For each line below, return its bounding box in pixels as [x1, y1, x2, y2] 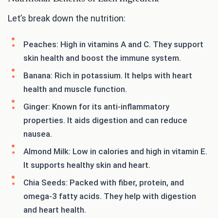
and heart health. [23, 205, 86, 215]
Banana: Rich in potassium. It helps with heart [23, 71, 192, 81]
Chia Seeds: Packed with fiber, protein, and [23, 178, 184, 188]
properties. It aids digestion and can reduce [23, 115, 187, 126]
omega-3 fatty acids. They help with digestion [23, 191, 196, 201]
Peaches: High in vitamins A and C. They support [23, 39, 203, 50]
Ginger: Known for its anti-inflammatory [23, 102, 169, 112]
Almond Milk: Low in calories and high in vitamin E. [23, 146, 207, 157]
